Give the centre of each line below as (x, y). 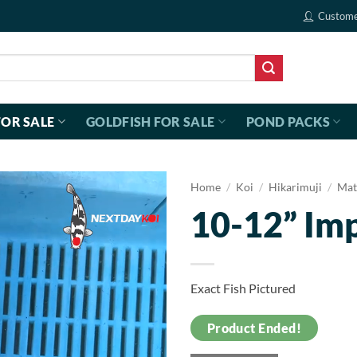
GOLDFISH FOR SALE (150, 121)
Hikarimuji (296, 187)
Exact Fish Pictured (243, 288)
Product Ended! (254, 328)
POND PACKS (288, 121)
